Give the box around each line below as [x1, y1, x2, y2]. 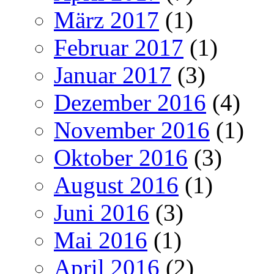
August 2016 [54, 171, 179, 198]
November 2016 [54, 116, 210, 143]
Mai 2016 [54, 226, 147, 253]
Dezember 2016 [54, 89, 206, 116]
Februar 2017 [54, 34, 183, 61]
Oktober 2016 [54, 144, 188, 171]
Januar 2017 [54, 61, 171, 88]
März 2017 [54, 6, 159, 33]
